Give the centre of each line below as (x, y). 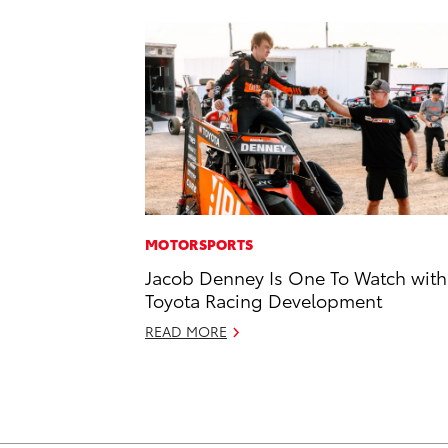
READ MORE (186, 331)
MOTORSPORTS (199, 244)
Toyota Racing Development (263, 300)
